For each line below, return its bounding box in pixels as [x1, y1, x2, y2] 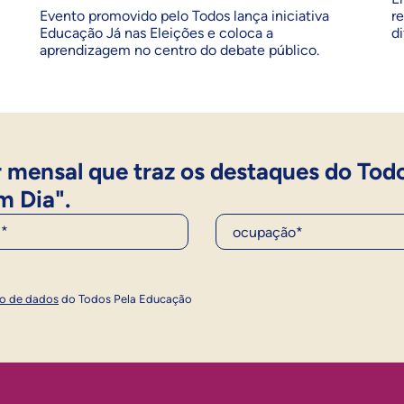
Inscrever [303, 271, 366, 289]
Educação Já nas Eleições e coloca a [40, 24, 273, 42]
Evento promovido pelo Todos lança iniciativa [40, 7, 329, 25]
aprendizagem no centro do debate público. [40, 41, 319, 60]
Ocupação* [216, 212, 292, 231]
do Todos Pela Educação [59, 292, 192, 307]
